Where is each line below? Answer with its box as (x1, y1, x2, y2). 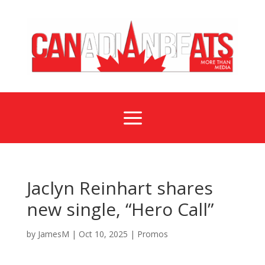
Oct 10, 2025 (78, 228, 128, 240)
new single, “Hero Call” (26, 196, 214, 221)
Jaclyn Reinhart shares (26, 175, 213, 200)
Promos (137, 228, 168, 240)
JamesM (37, 228, 69, 240)
